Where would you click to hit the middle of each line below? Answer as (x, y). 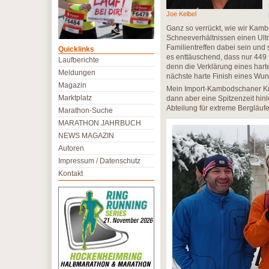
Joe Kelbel (181, 14)
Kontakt (71, 174)
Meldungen (77, 73)
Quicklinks (76, 49)
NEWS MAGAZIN (86, 136)
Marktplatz (75, 98)
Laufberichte (79, 60)
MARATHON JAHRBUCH (100, 123)
